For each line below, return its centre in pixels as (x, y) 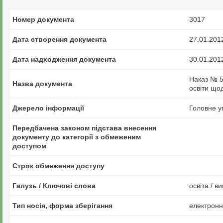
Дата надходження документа (64, 59)
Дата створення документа (59, 39)
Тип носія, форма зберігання (62, 206)
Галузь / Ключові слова (54, 186)
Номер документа (43, 19)
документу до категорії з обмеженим (77, 137)
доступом (29, 146)
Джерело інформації (48, 108)
